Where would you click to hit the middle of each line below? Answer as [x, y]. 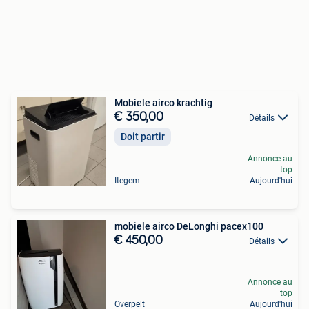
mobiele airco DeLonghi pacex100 [189, 226]
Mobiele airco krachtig [163, 103]
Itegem [127, 181]
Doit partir [143, 137]
